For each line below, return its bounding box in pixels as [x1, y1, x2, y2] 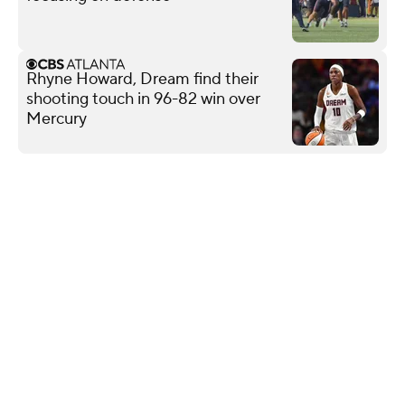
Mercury [26, 108, 87, 129]
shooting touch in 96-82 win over [26, 88, 260, 109]
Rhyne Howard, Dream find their [26, 68, 259, 89]
